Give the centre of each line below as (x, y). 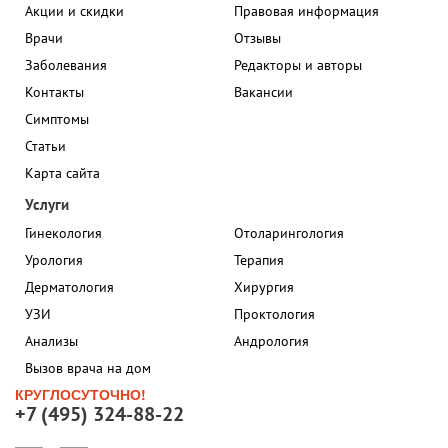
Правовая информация (306, 11)
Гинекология (63, 233)
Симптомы (57, 119)
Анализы (51, 341)
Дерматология (69, 287)
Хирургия (264, 287)
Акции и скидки (74, 11)
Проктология (274, 314)
